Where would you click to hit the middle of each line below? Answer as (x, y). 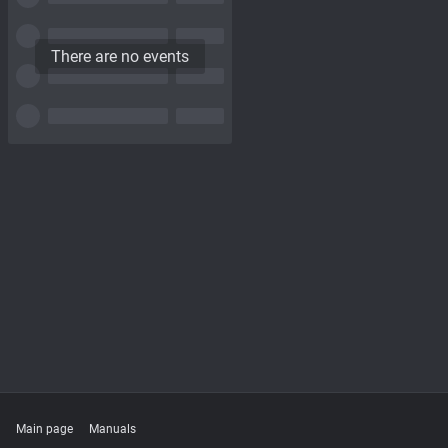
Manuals (112, 429)
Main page (44, 429)
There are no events (120, 56)
